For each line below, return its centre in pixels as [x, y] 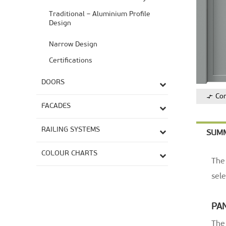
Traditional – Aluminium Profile [100, 14]
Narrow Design [73, 44]
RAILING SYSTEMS [71, 130]
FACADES [56, 106]
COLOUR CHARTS [69, 153]
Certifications [71, 61]
